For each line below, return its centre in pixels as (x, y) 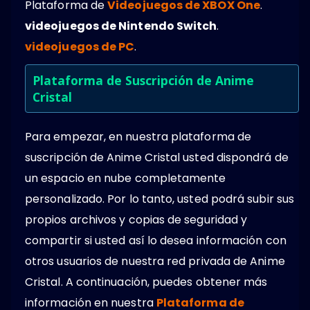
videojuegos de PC (80, 46)
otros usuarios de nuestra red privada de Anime (155, 261)
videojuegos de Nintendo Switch (121, 26)
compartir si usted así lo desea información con (156, 240)
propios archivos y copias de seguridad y (136, 219)
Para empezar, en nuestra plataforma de (138, 136)
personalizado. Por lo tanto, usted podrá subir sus (159, 199)
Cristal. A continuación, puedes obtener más (146, 282)
